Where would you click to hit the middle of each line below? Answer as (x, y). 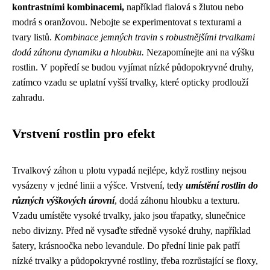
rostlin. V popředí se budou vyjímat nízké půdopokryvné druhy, (133, 67)
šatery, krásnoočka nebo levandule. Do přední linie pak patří (126, 246)
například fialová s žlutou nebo (184, 7)
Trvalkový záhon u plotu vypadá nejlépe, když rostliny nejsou (129, 170)
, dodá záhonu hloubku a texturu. (177, 200)
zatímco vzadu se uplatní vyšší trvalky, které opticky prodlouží (130, 82)
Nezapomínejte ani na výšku (199, 52)
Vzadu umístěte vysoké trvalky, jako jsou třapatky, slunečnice (129, 215)
